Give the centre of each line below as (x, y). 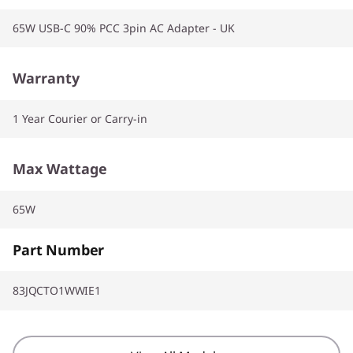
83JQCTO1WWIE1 (57, 290)
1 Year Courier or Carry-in (80, 118)
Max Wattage (60, 168)
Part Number (59, 249)
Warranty (46, 78)
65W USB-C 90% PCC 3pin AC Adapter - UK (124, 28)
